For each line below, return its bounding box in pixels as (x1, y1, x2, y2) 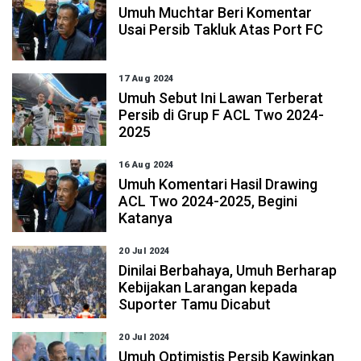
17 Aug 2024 (118, 73, 174, 84)
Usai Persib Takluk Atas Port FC (118, 21, 324, 38)
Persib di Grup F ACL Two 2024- (118, 106, 325, 123)
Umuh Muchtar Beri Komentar (118, 4, 313, 21)
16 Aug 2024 (118, 160, 174, 170)
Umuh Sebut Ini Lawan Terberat (118, 89, 324, 106)
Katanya (118, 210, 173, 226)
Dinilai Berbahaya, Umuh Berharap (118, 262, 338, 279)
